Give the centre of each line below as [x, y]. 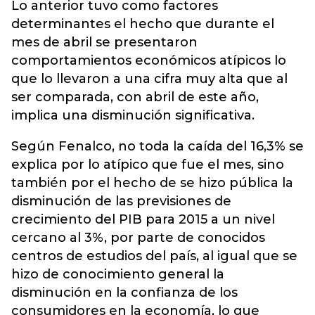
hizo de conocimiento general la [118, 274]
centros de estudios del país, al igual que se [154, 256]
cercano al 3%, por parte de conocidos [138, 238]
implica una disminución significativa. [133, 115]
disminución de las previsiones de [121, 201]
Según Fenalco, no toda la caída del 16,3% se [157, 146]
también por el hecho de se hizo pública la [152, 183]
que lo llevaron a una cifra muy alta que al [149, 79]
